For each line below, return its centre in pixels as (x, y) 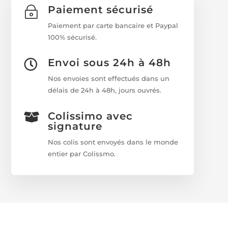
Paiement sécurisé (101, 9)
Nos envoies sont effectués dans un (109, 79)
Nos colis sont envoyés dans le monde (113, 142)
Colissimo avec (91, 116)
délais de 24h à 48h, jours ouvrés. (105, 90)
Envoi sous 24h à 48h (110, 63)
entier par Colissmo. (82, 153)
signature (75, 126)
